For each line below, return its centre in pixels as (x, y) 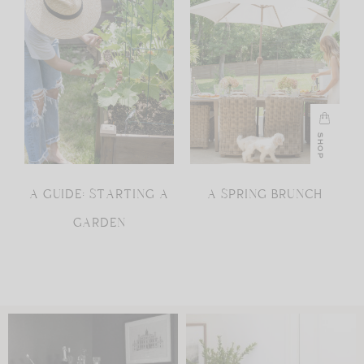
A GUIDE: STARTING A (99, 195)
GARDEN (99, 223)
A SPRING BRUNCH (265, 195)
